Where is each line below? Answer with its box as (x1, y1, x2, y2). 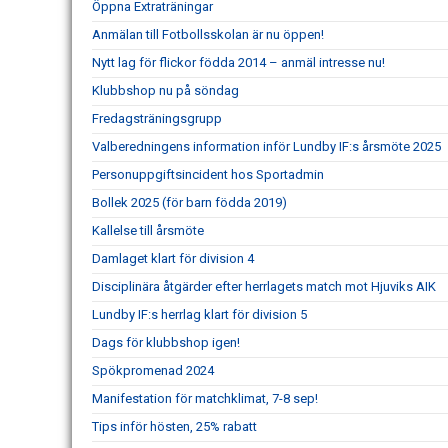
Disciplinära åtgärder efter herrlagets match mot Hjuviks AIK (92, 279, 436, 295)
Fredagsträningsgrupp (92, 111, 222, 127)
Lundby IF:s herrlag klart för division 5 (92, 307, 307, 323)
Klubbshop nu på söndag (92, 83, 239, 99)
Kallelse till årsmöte (92, 223, 204, 239)
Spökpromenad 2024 (92, 363, 214, 379)
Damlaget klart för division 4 (92, 251, 254, 267)
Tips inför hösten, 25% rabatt (92, 419, 257, 435)
